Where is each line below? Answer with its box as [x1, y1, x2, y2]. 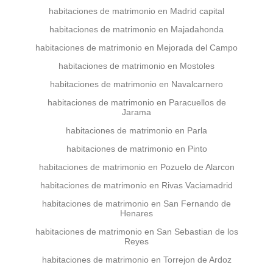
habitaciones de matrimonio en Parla [66, 126, 207, 135]
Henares [120, 208, 153, 218]
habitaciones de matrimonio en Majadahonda [49, 24, 224, 34]
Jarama [122, 107, 151, 117]
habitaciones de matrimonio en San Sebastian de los [35, 227, 238, 236]
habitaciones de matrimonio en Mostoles [58, 61, 214, 71]
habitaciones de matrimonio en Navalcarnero [50, 79, 223, 89]
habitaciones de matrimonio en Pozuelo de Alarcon [38, 162, 235, 172]
